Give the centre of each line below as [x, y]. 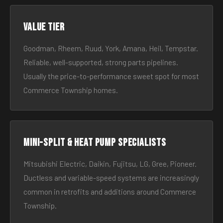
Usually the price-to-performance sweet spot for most [111, 76]
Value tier [44, 27]
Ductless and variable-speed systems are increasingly [111, 178]
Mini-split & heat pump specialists [95, 143]
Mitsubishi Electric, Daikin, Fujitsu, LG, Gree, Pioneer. [110, 164]
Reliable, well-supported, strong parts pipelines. [101, 62]
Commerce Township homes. [71, 90]
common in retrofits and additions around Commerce [110, 192]
